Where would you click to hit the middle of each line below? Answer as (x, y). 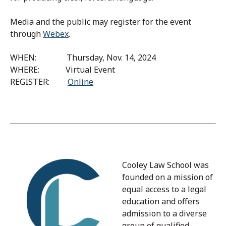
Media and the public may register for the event (101, 21)
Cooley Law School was (165, 165)
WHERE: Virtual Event (63, 69)
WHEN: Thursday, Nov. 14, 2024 (83, 57)
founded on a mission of (167, 177)
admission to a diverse (164, 214)
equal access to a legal (164, 189)
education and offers (161, 202)
